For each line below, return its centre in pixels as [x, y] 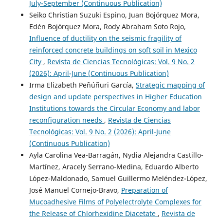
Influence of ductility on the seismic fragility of [105, 38]
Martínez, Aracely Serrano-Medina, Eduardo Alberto [114, 167]
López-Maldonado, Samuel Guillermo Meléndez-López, [118, 179]
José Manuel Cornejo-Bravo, [75, 190]
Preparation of [144, 190]
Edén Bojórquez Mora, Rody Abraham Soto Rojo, [107, 27]
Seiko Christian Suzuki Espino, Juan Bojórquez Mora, [114, 15]
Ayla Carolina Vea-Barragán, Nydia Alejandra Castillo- [116, 155]
